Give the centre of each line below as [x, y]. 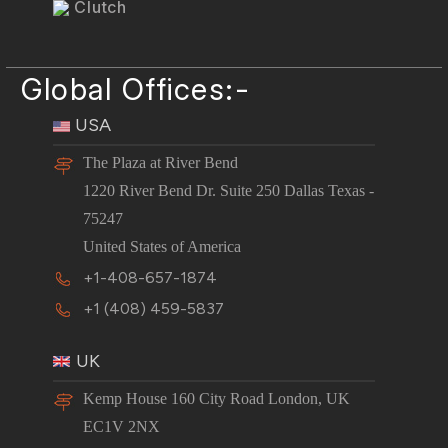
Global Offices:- [135, 89]
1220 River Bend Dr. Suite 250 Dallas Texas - [229, 191]
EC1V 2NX [122, 426]
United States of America [162, 247]
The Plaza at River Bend [161, 163]
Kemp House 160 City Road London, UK [217, 398]
